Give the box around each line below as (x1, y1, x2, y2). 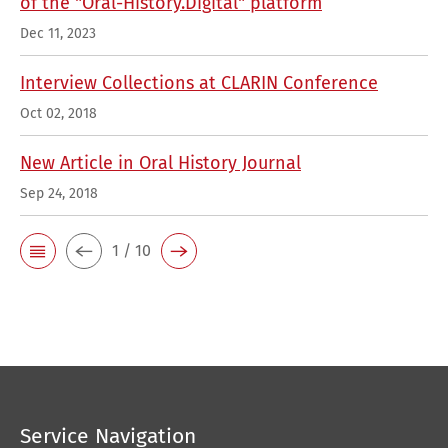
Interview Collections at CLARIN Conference (20, 72, 378, 94)
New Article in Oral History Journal (20, 152, 301, 174)
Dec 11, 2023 (20, 25, 96, 42)
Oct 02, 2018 (20, 105, 97, 122)
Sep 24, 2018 (20, 185, 98, 202)
